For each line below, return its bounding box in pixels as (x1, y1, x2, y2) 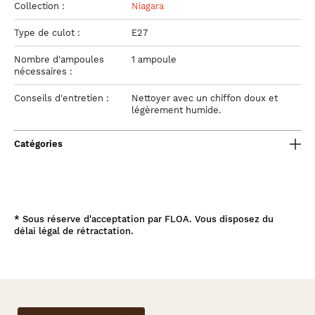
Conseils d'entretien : (14, 93, 112, 103)
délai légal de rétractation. (14, 226, 134, 236)
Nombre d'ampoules (14, 54, 104, 65)
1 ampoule (131, 54, 176, 65)
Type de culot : (14, 27, 83, 38)
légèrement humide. (131, 105, 221, 115)
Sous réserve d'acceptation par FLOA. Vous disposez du (20, 214, 274, 224)
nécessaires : (14, 66, 75, 77)
